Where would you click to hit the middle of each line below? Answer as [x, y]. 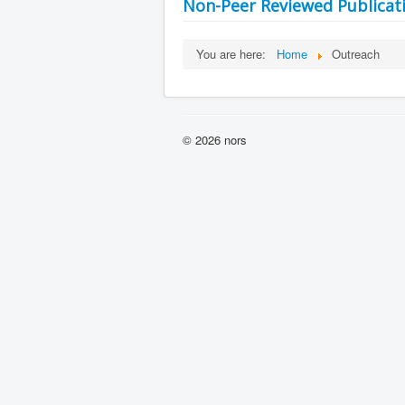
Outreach [356, 53]
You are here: [235, 53]
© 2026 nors [215, 139]
